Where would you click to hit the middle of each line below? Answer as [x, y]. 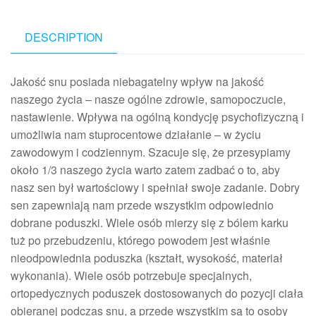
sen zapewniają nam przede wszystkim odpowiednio [142, 205]
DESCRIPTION [64, 37]
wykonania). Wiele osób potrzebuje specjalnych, [131, 276]
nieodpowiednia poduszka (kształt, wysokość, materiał [147, 258]
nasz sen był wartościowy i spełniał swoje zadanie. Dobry [155, 188]
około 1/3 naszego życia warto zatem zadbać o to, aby [145, 170]
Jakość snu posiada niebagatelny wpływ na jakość [137, 82]
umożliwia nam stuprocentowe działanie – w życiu [136, 135]
